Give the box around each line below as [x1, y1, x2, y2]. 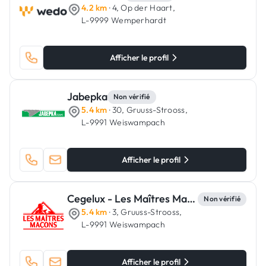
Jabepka [67, 90, 107, 103]
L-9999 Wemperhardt [81, 15, 167, 26]
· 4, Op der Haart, [107, 2, 176, 13]
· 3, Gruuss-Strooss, [107, 207, 182, 217]
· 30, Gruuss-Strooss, [107, 104, 188, 115]
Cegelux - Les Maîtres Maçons [187, 192, 195, 205]
